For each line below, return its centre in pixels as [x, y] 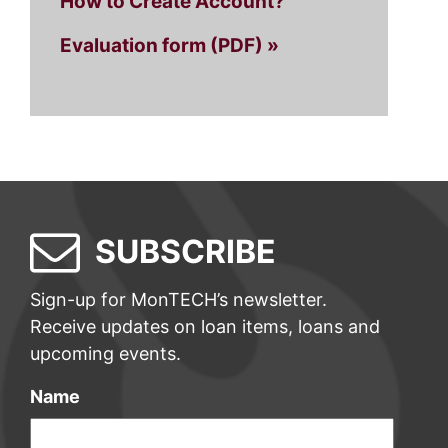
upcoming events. [105, 353]
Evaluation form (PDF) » [169, 45]
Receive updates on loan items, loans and [205, 326]
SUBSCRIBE [185, 251]
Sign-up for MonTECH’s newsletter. [178, 299]
